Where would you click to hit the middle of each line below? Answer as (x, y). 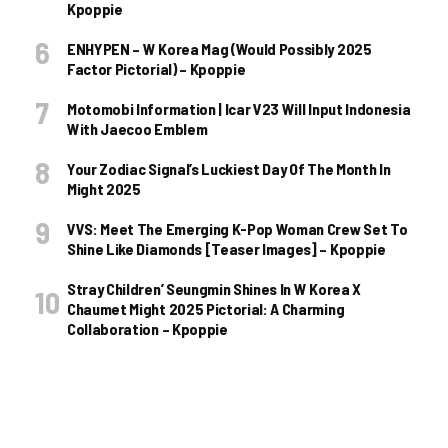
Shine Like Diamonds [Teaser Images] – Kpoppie (226, 249)
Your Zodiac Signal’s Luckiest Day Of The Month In (229, 169)
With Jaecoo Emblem (137, 129)
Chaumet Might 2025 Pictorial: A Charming (206, 309)
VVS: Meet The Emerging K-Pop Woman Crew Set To (237, 229)
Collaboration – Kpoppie (147, 329)
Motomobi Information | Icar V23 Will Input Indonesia (239, 109)
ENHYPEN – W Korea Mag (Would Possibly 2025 (219, 49)
